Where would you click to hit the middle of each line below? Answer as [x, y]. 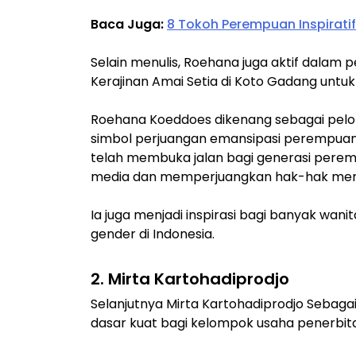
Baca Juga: [129, 24]
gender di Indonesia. [153, 234]
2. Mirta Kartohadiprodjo [190, 279]
